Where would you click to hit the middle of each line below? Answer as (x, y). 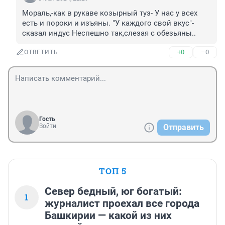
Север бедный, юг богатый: (113, 192)
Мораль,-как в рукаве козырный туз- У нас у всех (110, 13)
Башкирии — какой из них (108, 216)
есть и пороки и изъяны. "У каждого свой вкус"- (108, 23)
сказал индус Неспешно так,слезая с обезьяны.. (109, 33)
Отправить (184, 128)
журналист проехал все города (122, 204)
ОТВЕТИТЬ (41, 52)
